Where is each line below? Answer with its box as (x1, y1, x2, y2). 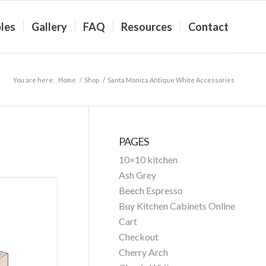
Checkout (119, 231, 159, 242)
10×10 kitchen (119, 154, 178, 165)
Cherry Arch (119, 246, 169, 258)
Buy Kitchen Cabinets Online (119, 200, 236, 211)
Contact (188, 20, 229, 33)
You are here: (13, 75, 55, 84)
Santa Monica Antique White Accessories (107, 75, 235, 84)
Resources (121, 20, 172, 33)
